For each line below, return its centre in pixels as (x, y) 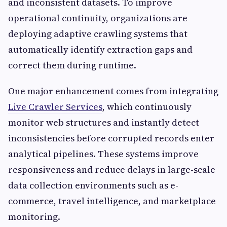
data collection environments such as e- (93, 185)
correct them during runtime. (72, 65)
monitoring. (34, 217)
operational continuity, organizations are (98, 18)
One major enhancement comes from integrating (113, 91)
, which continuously (147, 107)
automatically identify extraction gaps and (100, 50)
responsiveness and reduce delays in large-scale (112, 170)
